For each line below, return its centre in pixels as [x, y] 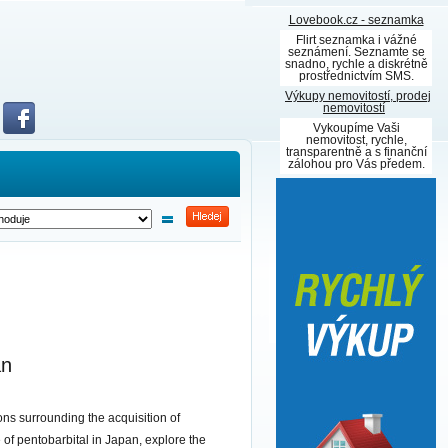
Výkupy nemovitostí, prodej [358, 96]
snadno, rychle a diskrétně [356, 64]
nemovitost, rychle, [356, 140]
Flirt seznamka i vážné [356, 40]
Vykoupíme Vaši [356, 128]
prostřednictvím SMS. [356, 76]
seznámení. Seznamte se [356, 52]
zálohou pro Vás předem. [356, 164]
